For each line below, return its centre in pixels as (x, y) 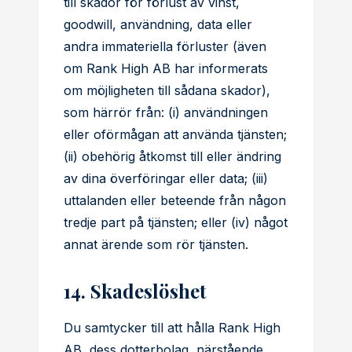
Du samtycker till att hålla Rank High (172, 328)
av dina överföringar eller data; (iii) (166, 178)
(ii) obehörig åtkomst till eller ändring (172, 156)
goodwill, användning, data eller (158, 24)
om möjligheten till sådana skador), (167, 90)
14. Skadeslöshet (135, 291)
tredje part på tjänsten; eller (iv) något (176, 222)
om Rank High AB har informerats (166, 68)
